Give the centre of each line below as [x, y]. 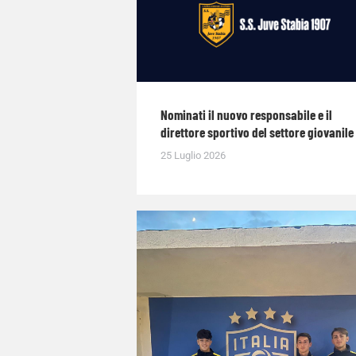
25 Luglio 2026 [193, 155]
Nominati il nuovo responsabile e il [246, 114]
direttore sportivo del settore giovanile [257, 132]
